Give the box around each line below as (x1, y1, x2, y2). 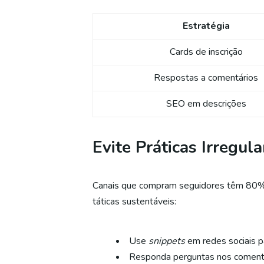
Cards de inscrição (169, 45, 243, 59)
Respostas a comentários (154, 71, 258, 85)
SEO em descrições (166, 97, 246, 111)
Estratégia (182, 19, 230, 33)
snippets (148, 235, 185, 248)
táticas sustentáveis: (93, 195, 176, 209)
